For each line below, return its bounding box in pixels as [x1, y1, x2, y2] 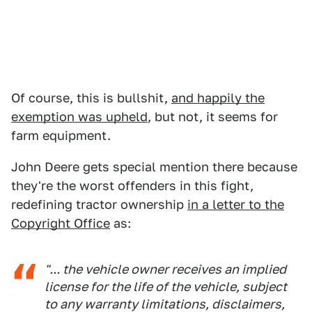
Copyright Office [11, 216, 110, 231]
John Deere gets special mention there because [11, 159, 297, 174]
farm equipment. [11, 128, 111, 143]
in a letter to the [187, 197, 284, 212]
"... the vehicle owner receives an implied [45, 262, 286, 276]
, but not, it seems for [148, 109, 278, 124]
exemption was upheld [11, 109, 148, 124]
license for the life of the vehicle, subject [45, 279, 287, 294]
